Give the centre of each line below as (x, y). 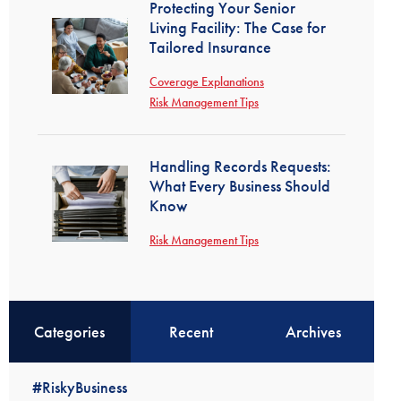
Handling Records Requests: (240, 166)
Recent (192, 332)
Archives (313, 332)
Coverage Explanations (207, 81)
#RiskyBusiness (79, 387)
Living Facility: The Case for (238, 27)
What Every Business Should (240, 186)
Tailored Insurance (210, 47)
